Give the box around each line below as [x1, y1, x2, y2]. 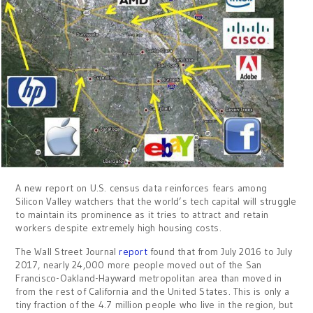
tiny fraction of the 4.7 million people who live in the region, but [15, 298, 293, 312]
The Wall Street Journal [15, 245, 119, 259]
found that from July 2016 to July [150, 245, 292, 259]
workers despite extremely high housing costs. [15, 221, 221, 235]
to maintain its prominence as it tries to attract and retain [15, 208, 269, 221]
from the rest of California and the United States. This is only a [15, 285, 290, 298]
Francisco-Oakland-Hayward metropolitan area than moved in [15, 272, 282, 285]
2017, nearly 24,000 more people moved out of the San [15, 259, 262, 272]
